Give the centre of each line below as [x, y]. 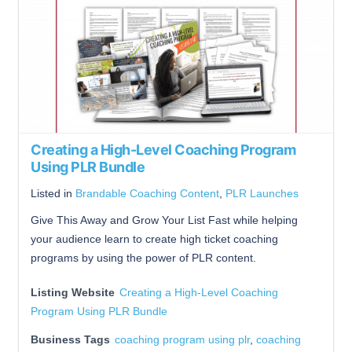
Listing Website [73, 292]
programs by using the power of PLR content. [143, 257]
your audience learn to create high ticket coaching [154, 238]
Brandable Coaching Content [147, 193]
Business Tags [70, 339]
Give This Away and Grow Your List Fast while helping [164, 220]
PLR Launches [262, 193]
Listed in [53, 193]
